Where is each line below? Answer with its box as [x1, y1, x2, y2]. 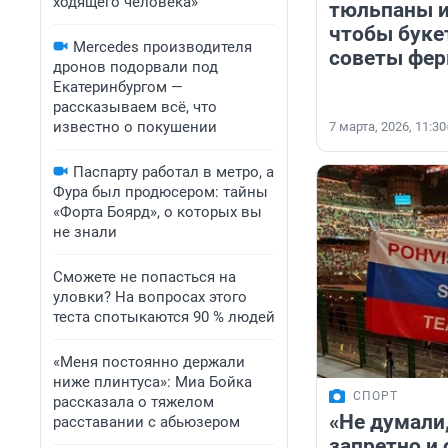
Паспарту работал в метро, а [73, 163, 274, 181]
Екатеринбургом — [53, 78, 183, 96]
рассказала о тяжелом [53, 393, 214, 411]
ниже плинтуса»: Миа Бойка [53, 373, 252, 391]
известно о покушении [53, 118, 217, 136]
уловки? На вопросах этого [53, 288, 247, 306]
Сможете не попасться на [53, 268, 236, 286]
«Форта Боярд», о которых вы [53, 203, 262, 221]
